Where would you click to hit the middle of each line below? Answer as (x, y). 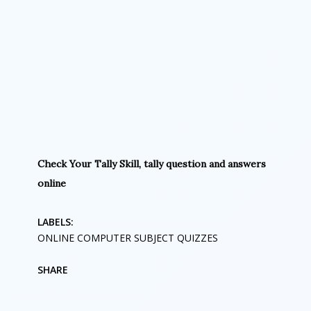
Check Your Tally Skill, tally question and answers (152, 164)
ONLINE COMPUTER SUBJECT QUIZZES (128, 238)
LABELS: (56, 222)
